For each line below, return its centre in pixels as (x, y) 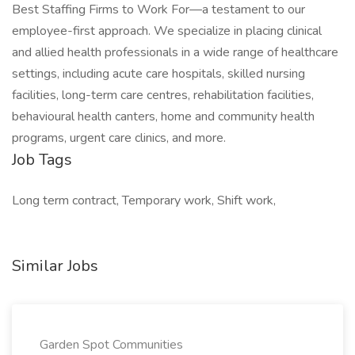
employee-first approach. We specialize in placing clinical (167, 31)
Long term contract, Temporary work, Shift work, (144, 200)
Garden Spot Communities (111, 345)
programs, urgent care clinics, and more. (119, 138)
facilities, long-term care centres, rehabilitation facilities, (163, 95)
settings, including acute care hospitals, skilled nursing (158, 74)
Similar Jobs (55, 266)
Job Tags (42, 160)
